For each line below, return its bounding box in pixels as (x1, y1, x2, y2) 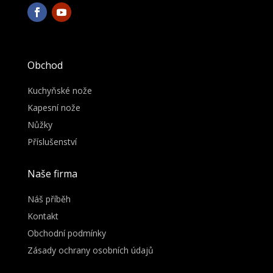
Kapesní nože (27, 101, 80, 113)
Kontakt (27, 210, 58, 222)
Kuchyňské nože (27, 84, 92, 96)
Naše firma (27, 166, 77, 180)
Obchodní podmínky (27, 227, 106, 239)
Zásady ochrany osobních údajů (27, 244, 154, 256)
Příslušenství (27, 135, 77, 147)
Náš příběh (27, 193, 71, 205)
